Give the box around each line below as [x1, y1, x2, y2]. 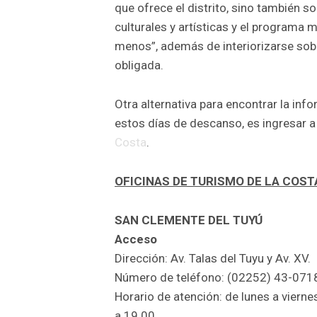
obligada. [115, 58, 163, 73]
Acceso [115, 232, 157, 247]
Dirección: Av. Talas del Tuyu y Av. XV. [115, 251, 311, 266]
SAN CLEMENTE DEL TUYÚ [115, 213, 263, 228]
